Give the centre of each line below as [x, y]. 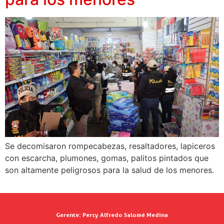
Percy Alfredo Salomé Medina [124, 215]
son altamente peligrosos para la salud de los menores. [109, 170]
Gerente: [68, 215]
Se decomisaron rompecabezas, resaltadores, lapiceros [110, 146]
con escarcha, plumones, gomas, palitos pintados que [107, 158]
